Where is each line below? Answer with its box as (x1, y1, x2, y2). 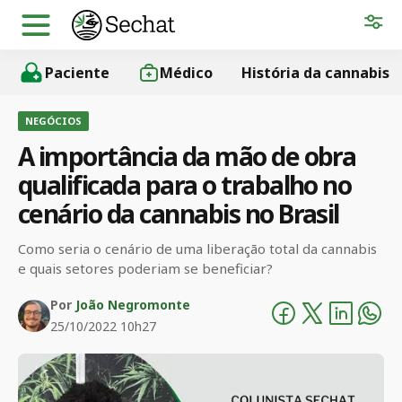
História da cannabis (241, 63, 389, 83)
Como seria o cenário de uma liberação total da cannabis (18, 240, 377, 258)
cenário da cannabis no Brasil (18, 197, 339, 231)
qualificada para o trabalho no (18, 168, 352, 202)
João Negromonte (75, 296, 190, 313)
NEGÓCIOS (25, 114, 82, 127)
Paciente (45, 63, 109, 83)
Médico (160, 63, 213, 83)
